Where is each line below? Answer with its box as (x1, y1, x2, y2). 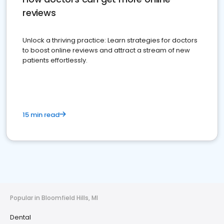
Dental (10, 212, 31, 222)
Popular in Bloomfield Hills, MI (10, 193, 98, 202)
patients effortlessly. (22, 55, 87, 65)
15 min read (22, 110, 59, 119)
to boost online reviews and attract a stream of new (22, 45, 190, 55)
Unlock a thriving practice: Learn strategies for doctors (22, 35, 197, 45)
